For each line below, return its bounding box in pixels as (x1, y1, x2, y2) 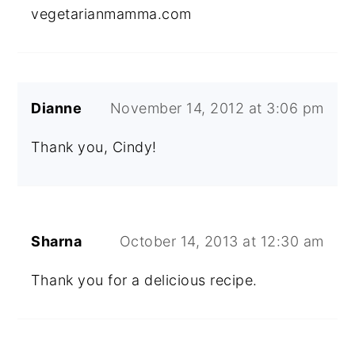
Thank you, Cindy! (31, 139, 157, 155)
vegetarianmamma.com (31, 6, 192, 22)
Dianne (31, 100, 82, 116)
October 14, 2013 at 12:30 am (119, 233, 324, 250)
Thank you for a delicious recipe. (31, 272, 258, 288)
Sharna (31, 233, 82, 250)
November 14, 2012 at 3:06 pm (109, 100, 324, 116)
